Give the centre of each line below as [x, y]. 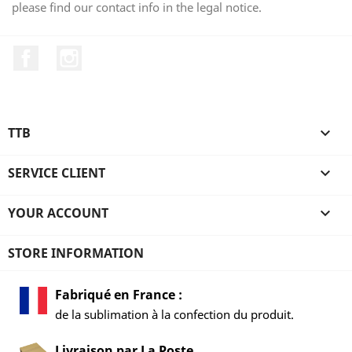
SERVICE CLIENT [57, 172]
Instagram [112, 53]
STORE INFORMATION [76, 253]
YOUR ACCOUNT [58, 213]
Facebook [67, 53]
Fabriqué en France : [119, 294]
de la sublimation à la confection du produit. [174, 314]
